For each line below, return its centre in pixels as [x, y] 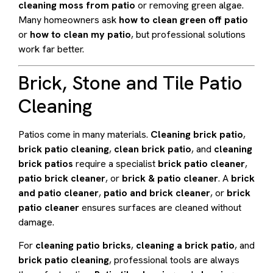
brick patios [46, 163]
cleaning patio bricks [83, 246]
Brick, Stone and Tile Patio [130, 83]
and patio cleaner [58, 193]
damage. [36, 222]
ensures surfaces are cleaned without [160, 207]
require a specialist [115, 163]
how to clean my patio [80, 34]
